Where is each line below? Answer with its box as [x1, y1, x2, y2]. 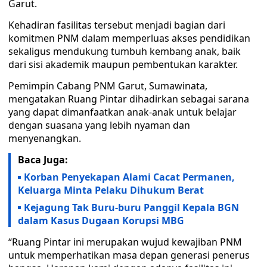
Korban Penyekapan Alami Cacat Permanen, [24, 170, 235, 184]
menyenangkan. [8, 132, 81, 145]
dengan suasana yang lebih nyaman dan [8, 119, 190, 132]
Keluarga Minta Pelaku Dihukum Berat [18, 184, 204, 197]
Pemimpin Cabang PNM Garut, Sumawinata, [8, 79, 207, 92]
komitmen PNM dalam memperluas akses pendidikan [8, 32, 250, 45]
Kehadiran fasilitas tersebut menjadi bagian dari [8, 18, 225, 32]
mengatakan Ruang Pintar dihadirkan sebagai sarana [8, 92, 249, 105]
